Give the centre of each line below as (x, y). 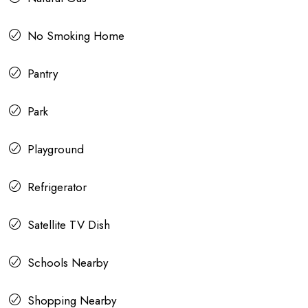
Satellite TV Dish (69, 225)
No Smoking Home (76, 36)
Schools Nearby (68, 263)
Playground (56, 150)
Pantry (43, 74)
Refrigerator (57, 187)
